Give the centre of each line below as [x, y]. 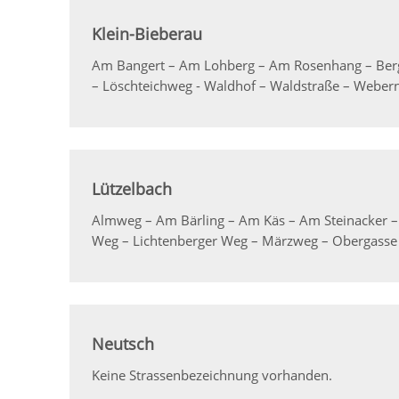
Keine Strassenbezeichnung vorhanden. [212, 375]
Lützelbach [132, 188]
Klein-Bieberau [147, 33]
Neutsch [123, 343]
